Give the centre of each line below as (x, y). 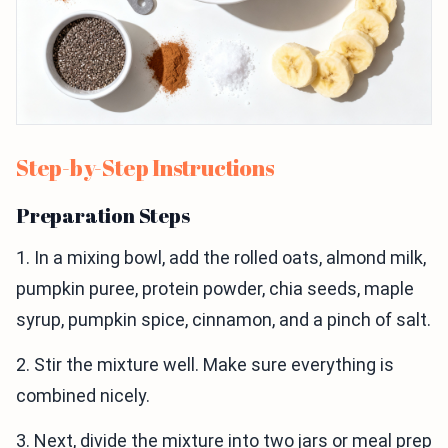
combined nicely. (83, 396)
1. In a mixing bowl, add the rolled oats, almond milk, (221, 258)
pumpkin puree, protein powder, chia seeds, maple (215, 289)
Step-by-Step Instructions (145, 168)
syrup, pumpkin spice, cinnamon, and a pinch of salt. (223, 320)
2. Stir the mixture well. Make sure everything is (205, 365)
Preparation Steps (103, 216)
